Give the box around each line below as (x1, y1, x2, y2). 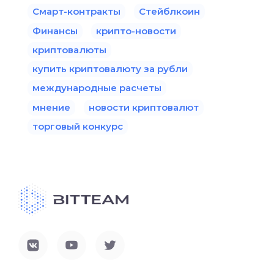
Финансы (32, 25, 78, 37)
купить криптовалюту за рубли (32, 63, 188, 75)
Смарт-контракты (32, 6, 120, 18)
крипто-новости (96, 25, 176, 37)
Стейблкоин (139, 6, 200, 18)
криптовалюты (32, 44, 106, 56)
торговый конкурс (32, 120, 123, 133)
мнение (32, 102, 70, 114)
